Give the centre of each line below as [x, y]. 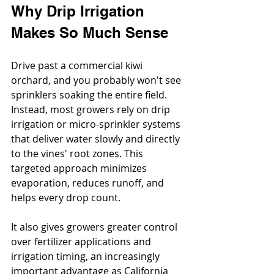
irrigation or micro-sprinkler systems [97, 124]
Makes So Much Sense [90, 33]
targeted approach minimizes [80, 168]
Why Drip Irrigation [80, 11]
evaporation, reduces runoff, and [89, 183]
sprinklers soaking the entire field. [90, 95]
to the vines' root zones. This [78, 154]
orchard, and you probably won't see [97, 80]
